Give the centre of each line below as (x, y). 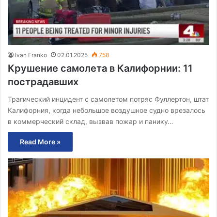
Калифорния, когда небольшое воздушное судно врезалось (107, 110)
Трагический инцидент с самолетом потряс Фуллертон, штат (108, 99)
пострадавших (43, 82)
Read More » (40, 141)
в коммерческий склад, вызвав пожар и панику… (91, 121)
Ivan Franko (31, 55)
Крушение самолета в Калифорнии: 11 (100, 68)
